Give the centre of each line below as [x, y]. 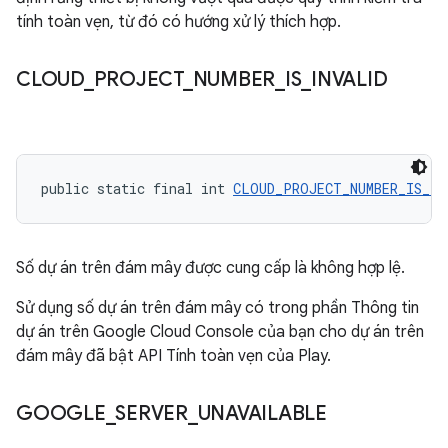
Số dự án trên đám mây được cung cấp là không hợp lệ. [210, 268]
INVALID [349, 79]
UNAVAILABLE [262, 413]
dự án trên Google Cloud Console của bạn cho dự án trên [220, 332]
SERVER [151, 413]
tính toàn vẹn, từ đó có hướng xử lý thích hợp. [178, 22]
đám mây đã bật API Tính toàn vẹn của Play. [173, 356]
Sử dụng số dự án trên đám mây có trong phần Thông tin [217, 308]
